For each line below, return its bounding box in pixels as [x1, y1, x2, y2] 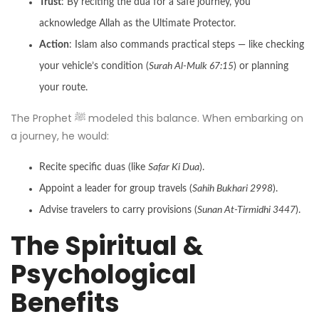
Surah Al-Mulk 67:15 [149, 61, 234, 71]
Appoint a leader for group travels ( [39, 183, 192, 194]
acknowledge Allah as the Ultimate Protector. [39, 18, 236, 28]
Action [39, 39, 69, 50]
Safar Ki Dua [148, 162, 199, 172]
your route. [39, 82, 88, 93]
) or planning [234, 61, 288, 71]
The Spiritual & [11, 227, 204, 264]
